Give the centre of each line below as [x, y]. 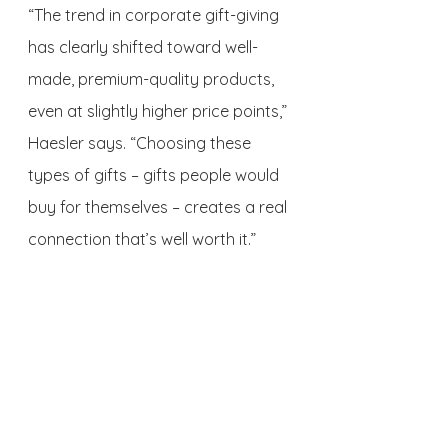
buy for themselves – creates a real [159, 207]
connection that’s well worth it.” [142, 239]
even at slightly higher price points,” [159, 111]
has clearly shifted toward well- [143, 47]
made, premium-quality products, [153, 79]
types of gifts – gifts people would [155, 175]
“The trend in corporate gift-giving [155, 15]
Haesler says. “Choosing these [141, 143]
